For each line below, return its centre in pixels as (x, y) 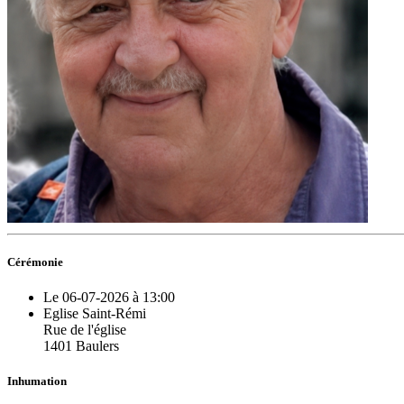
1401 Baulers (81, 345)
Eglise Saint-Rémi (95, 313)
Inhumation (37, 381)
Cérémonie (35, 262)
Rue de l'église (85, 329)
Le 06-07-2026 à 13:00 (109, 297)
